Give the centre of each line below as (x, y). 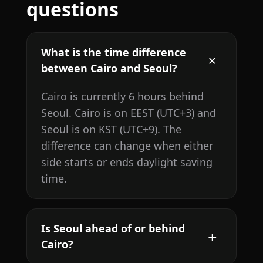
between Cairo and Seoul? (109, 68)
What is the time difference (113, 53)
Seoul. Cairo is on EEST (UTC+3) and (128, 113)
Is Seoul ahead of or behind (113, 229)
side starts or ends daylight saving (127, 162)
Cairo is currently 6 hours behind (122, 97)
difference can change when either (127, 146)
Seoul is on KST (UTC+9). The (111, 129)
